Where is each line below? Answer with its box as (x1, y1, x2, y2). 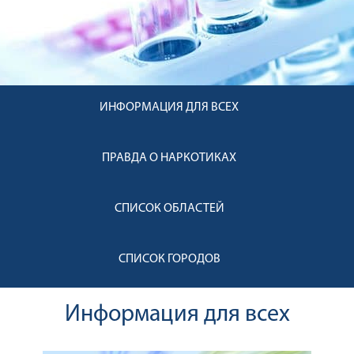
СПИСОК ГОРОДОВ (118, 253, 220, 265)
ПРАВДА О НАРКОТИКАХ (102, 152, 236, 164)
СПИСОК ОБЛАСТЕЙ (114, 202, 224, 215)
